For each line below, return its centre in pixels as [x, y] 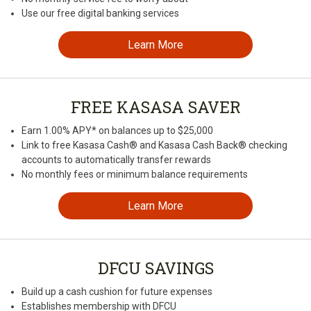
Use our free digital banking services [100, 14]
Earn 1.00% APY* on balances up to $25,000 [117, 131]
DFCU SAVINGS [155, 268]
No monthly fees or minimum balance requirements [135, 175]
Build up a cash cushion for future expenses [117, 292]
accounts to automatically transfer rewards [116, 160]
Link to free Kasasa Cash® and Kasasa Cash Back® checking [154, 145]
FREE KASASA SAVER [155, 107]
